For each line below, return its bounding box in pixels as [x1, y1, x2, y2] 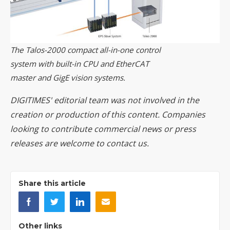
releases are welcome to [10, 137, 106, 149]
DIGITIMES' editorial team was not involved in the [10, 94, 199, 106]
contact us [106, 137, 147, 149]
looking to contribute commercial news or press [10, 123, 196, 135]
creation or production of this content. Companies [10, 108, 205, 120]
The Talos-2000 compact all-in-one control [10, 44, 161, 55]
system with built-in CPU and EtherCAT [10, 58, 149, 69]
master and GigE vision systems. [10, 72, 125, 83]
